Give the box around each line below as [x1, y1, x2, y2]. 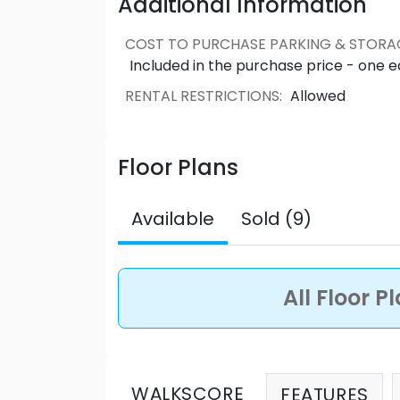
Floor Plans [118, 152, 238, 182]
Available [131, 205, 214, 231]
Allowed [289, 85, 346, 106]
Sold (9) [241, 205, 312, 231]
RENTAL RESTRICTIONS [124, 85, 279, 106]
